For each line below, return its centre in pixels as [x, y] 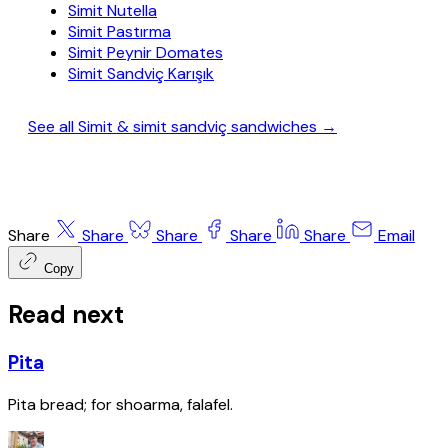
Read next [66, 315]
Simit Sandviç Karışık [141, 74]
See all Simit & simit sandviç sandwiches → [182, 127]
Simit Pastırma [119, 32]
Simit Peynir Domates [145, 53]
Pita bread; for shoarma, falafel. [120, 404]
